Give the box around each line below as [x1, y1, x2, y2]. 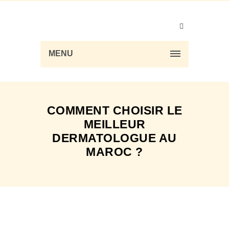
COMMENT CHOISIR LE [47, 104, 182, 117]
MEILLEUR [83, 118, 146, 131]
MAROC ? [86, 145, 143, 158]
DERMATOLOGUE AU [52, 131, 177, 145]
